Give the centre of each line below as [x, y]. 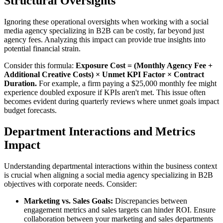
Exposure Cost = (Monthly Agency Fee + [144, 66]
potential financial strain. [42, 49]
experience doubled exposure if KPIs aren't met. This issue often [105, 93]
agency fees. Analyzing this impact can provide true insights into [105, 40]
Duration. [20, 84]
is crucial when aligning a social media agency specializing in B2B [109, 175]
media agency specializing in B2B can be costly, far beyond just [104, 31]
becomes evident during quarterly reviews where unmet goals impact [111, 102]
